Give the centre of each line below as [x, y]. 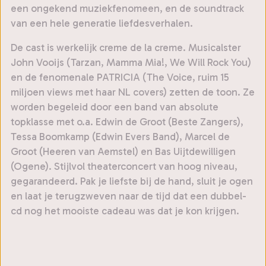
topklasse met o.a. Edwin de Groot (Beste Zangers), [127, 122]
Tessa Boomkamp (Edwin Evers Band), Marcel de [120, 137]
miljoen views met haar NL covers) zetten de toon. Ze [133, 92]
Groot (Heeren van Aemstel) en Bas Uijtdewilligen [123, 152]
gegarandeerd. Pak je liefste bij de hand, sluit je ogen [132, 181]
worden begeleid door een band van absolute [115, 107]
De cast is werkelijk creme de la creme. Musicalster [126, 48]
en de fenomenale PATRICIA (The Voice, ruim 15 [120, 77]
